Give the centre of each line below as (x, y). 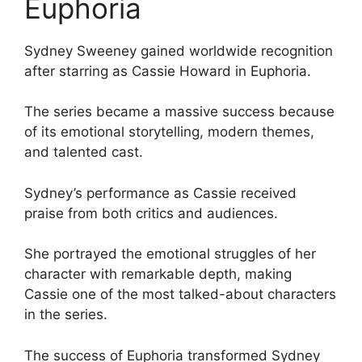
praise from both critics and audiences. (151, 213)
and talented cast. (84, 152)
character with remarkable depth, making (158, 274)
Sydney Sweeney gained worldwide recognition (179, 51)
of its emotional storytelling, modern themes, (169, 132)
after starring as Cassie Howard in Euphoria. (168, 71)
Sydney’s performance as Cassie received (160, 193)
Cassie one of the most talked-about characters (180, 295)
